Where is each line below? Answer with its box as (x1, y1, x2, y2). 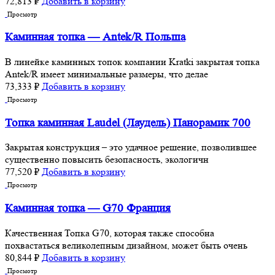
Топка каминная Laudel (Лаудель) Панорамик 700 (5, 116, 250, 130)
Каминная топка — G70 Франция (5, 202, 171, 215)
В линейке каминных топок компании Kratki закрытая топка (5, 56, 260, 68)
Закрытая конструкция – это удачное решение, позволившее (5, 141, 257, 153)
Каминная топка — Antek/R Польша (5, 31, 185, 44)
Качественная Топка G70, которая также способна (5, 227, 214, 239)
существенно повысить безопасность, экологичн (5, 153, 209, 166)
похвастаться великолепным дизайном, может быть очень (5, 239, 247, 251)
